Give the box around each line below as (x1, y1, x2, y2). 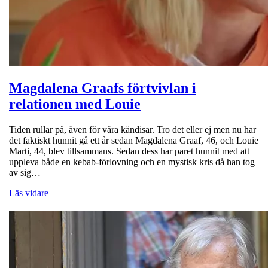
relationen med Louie (9, 96, 141, 112)
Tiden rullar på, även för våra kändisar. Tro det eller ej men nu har (9, 124, 256, 135)
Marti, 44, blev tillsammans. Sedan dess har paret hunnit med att (9, 146, 249, 157)
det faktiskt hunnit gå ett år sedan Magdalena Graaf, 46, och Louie (9, 135, 258, 146)
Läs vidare (9, 188, 48, 199)
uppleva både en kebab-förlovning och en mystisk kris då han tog (9, 157, 255, 167)
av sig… (9, 167, 41, 178)
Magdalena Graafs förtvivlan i (9, 80, 196, 96)
